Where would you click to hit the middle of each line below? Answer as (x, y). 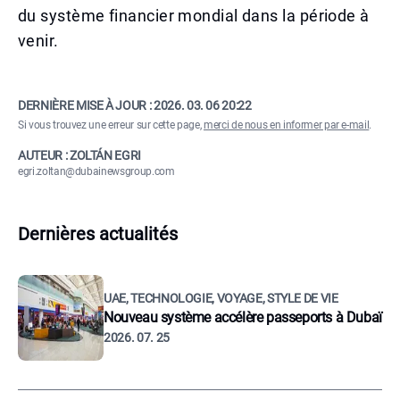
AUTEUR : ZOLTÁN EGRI (79, 155)
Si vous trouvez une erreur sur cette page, (111, 125)
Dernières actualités (98, 234)
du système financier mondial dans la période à (194, 16)
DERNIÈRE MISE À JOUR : (86, 105)
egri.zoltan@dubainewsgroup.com (96, 171)
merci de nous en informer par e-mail (286, 125)
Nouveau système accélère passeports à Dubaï (243, 317)
